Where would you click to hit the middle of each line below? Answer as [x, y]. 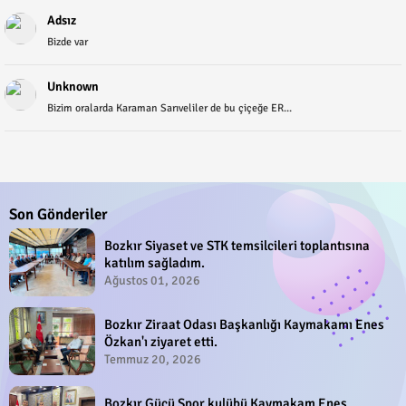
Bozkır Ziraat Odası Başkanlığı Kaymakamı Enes [244, 324]
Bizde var [68, 42]
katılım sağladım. [155, 262]
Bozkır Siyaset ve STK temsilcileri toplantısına [237, 245]
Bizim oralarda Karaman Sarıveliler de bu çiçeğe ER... [169, 108]
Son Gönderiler [58, 214]
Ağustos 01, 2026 [152, 280]
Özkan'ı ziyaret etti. [161, 341]
